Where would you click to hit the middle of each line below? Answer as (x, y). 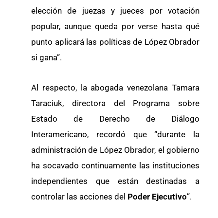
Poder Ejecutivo (157, 196)
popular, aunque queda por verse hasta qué (115, 27)
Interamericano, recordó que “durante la (115, 134)
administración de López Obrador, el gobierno (115, 150)
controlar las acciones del (79, 196)
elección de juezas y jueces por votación (115, 11)
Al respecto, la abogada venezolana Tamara (115, 87)
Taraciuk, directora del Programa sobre (115, 103)
